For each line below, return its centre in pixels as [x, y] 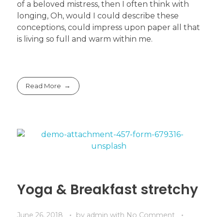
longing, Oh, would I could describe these [98, 16]
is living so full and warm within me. [85, 39]
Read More [44, 85]
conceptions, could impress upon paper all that [108, 28]
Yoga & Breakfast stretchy [108, 189]
